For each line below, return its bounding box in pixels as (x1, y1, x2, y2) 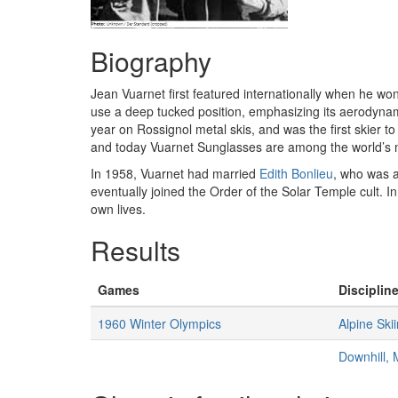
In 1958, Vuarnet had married (91, 164, 259, 182)
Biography (91, 42, 211, 80)
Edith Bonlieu (259, 164, 333, 182)
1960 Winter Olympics (98, 314, 221, 332)
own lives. (91, 200, 146, 218)
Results (91, 231, 180, 269)
